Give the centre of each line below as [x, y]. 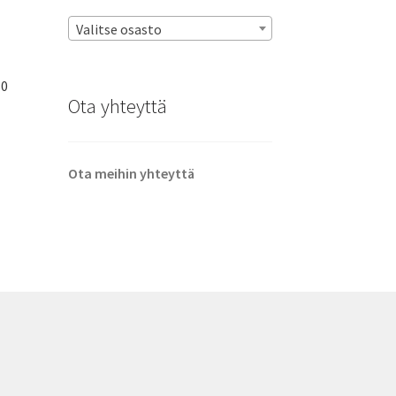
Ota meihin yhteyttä [131, 173]
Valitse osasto [118, 30]
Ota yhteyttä [117, 106]
